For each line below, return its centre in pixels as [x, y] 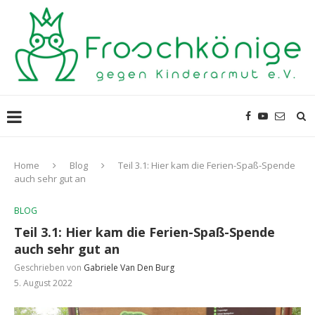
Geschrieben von [49, 268]
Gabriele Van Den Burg [129, 268]
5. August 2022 [43, 283]
